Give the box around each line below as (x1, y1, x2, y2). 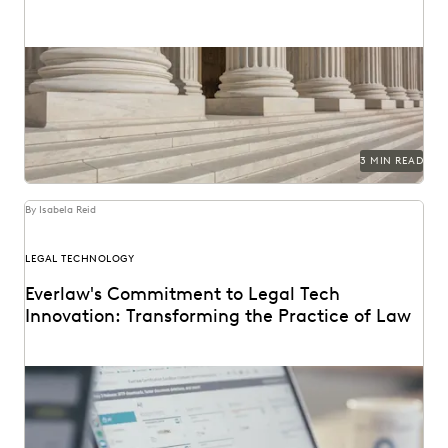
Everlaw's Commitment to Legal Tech (25, 282, 340, 305)
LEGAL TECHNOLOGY (25, 251, 134, 265)
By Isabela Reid (25, 202, 97, 216)
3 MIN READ (360, 153, 423, 167)
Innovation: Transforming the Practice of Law (25, 304, 411, 327)
